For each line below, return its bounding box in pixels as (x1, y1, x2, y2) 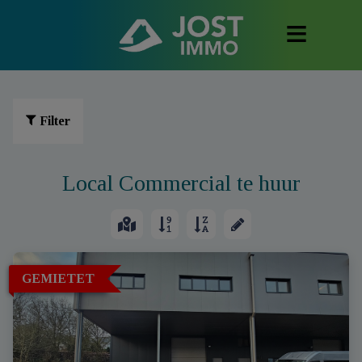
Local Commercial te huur (61, 170, 301, 196)
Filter (40, 114, 70, 128)
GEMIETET (22, 271, 95, 285)
